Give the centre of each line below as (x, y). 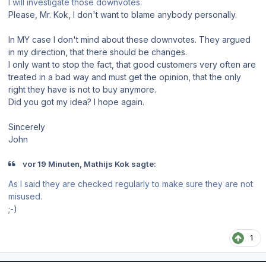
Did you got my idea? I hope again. (76, 102)
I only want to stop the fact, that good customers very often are (132, 64)
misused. (25, 197)
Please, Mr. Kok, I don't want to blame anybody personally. (123, 14)
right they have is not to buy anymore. (82, 89)
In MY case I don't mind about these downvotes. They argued (129, 39)
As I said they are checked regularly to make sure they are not (131, 184)
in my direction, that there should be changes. (98, 52)
